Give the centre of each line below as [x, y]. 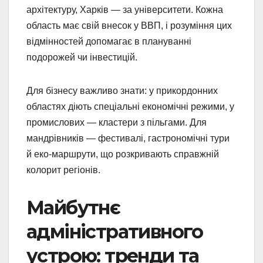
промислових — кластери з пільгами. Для [117, 123]
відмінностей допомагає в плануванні [109, 42]
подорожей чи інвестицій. [82, 58]
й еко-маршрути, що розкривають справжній [123, 154]
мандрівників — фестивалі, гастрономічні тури [128, 139]
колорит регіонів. [63, 170]
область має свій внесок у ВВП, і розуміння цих [129, 26]
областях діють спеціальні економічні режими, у [130, 107]
